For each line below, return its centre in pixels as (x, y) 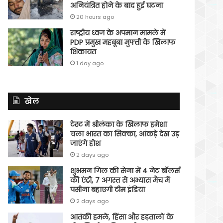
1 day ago (90, 63)
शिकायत (83, 52)
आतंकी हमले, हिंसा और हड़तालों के (122, 217)
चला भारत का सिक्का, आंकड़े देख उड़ (125, 134)
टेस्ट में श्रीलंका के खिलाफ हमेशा (119, 124)
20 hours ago (95, 17)
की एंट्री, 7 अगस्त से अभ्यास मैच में (120, 180)
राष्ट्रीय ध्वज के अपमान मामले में (118, 33)
